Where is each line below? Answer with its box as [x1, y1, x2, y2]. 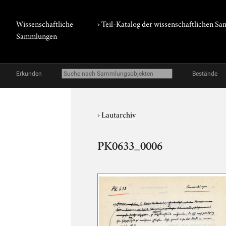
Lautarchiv [101, 108, 136, 120]
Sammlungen [16, 30, 57, 41]
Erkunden [16, 70, 42, 77]
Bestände [192, 70, 217, 77]
